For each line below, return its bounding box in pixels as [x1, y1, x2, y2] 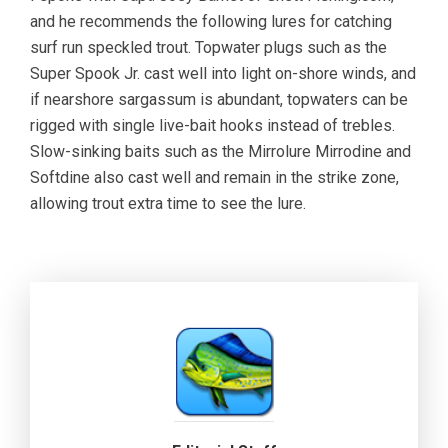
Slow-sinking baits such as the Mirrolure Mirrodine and [30, 142, 411, 162]
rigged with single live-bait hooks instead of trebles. [30, 116, 395, 136]
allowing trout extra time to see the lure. [30, 194, 306, 214]
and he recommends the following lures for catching [30, 12, 392, 32]
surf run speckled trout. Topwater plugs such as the [30, 38, 387, 58]
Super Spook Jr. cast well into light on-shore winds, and [30, 64, 416, 84]
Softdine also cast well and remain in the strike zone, [30, 168, 399, 188]
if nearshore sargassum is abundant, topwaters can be [30, 90, 408, 110]
